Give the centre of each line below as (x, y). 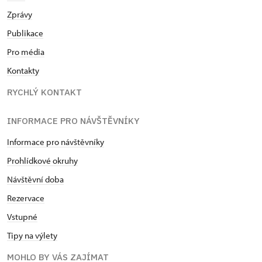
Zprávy (20, 14)
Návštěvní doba (35, 179)
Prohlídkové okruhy (42, 161)
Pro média (26, 52)
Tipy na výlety (32, 235)
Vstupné (22, 217)
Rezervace (26, 198)
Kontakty (23, 70)
